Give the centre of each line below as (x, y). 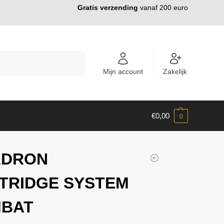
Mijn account (123, 71)
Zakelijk (175, 71)
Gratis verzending (108, 7)
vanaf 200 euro (163, 7)
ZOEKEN (69, 56)
